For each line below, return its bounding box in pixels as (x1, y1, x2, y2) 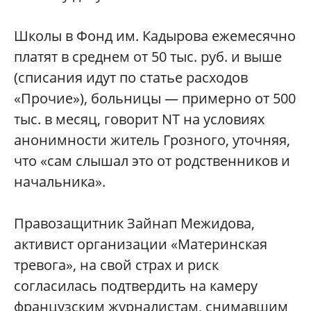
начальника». (14, 171, 106, 191)
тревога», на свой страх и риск (14, 255, 219, 274)
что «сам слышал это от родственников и (14, 151, 290, 170)
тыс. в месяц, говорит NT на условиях (14, 109, 264, 128)
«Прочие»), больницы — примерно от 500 (14, 88, 296, 108)
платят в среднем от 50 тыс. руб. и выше (14, 47, 282, 66)
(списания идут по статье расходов (14, 67, 248, 87)
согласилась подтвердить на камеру (14, 276, 258, 295)
